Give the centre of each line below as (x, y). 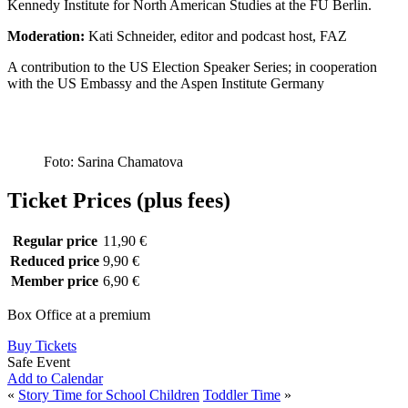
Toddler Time (242, 395)
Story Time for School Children (109, 395)
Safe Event (39, 362)
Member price (55, 281)
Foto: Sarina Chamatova (113, 161)
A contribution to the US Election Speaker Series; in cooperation (192, 66)
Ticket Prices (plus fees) (119, 200)
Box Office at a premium (79, 315)
